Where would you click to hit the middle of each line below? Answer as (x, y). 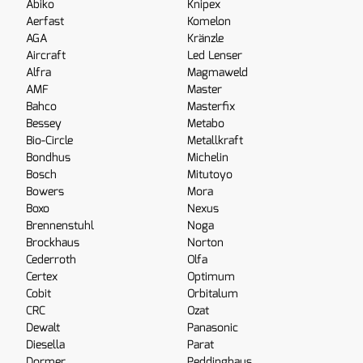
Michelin (208, 158)
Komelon (209, 22)
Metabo (206, 124)
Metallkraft (215, 141)
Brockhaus (53, 243)
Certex (42, 277)
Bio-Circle (49, 141)
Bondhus (48, 158)
